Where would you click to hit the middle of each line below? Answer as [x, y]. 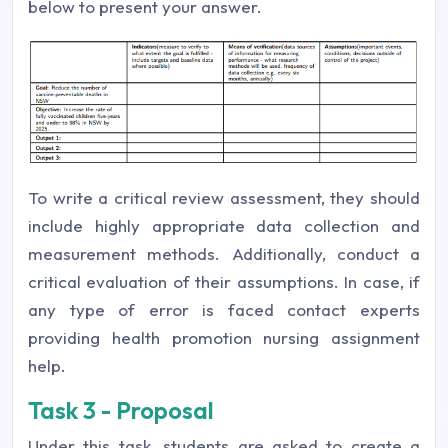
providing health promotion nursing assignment [224, 337]
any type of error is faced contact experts [224, 309]
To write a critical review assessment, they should [224, 197]
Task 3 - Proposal [121, 409]
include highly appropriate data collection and [224, 225]
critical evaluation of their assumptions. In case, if [224, 281]
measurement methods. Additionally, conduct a [224, 253]
